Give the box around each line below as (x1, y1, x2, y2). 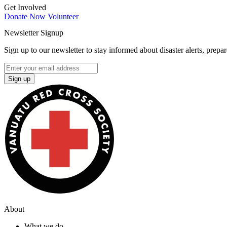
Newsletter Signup (4, 28, 63, 37)
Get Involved (4, 3, 46, 12)
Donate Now (4, 12, 48, 21)
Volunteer (48, 12, 79, 21)
